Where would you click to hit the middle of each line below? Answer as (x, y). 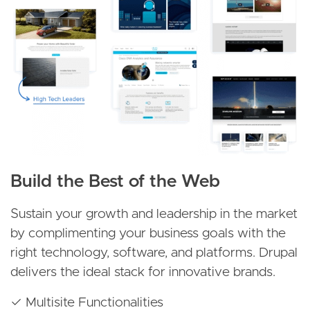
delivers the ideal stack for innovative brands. (143, 273)
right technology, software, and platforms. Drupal (154, 253)
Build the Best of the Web (115, 182)
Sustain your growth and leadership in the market (154, 215)
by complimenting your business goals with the (148, 234)
